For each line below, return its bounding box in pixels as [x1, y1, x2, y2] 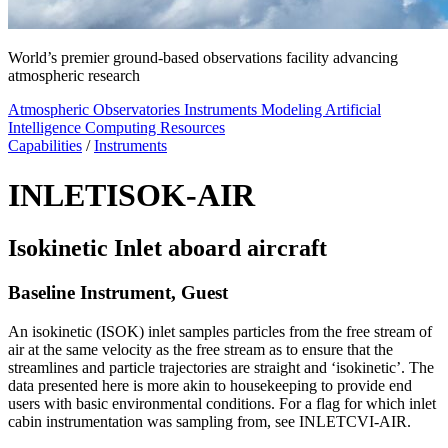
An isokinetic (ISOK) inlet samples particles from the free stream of [8, 322, 432, 340]
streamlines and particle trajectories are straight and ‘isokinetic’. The [8, 358, 434, 376]
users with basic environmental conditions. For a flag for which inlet [8, 394, 436, 412]
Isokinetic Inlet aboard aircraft [8, 235, 327, 261]
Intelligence [8, 119, 85, 137]
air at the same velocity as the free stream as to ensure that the [8, 340, 393, 358]
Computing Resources [85, 119, 225, 137]
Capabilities [8, 137, 82, 155]
